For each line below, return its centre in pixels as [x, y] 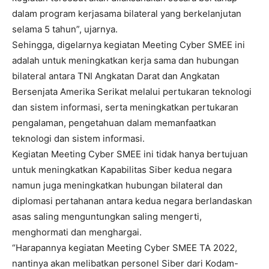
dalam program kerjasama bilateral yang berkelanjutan [127, 13]
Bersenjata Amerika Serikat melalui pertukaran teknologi [132, 91]
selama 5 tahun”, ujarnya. [65, 29]
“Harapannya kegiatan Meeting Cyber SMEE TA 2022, [125, 247]
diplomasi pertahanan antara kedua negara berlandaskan [132, 201]
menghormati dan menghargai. [77, 232]
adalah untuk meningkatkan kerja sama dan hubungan [125, 60]
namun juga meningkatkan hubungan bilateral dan [117, 185]
